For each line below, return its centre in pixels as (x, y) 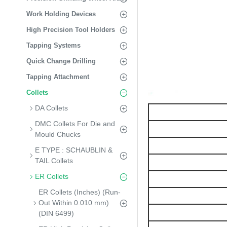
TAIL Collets (54, 161)
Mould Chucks (58, 134)
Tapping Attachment (58, 77)
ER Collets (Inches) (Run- (80, 192)
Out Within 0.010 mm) (74, 203)
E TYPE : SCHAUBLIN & (74, 150)
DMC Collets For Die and (75, 124)
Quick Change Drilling (61, 61)
